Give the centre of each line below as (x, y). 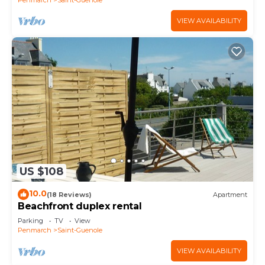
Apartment (230, 194)
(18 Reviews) (69, 194)
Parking (30, 221)
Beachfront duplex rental (80, 206)
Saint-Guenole (80, 230)
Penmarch (35, 230)
